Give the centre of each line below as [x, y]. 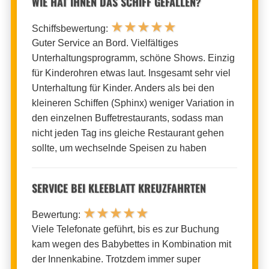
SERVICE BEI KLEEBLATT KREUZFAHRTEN [119, 188]
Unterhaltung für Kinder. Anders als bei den [123, 88]
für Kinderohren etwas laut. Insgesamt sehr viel [131, 73]
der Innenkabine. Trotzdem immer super [116, 259]
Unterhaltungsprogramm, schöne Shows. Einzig [133, 58]
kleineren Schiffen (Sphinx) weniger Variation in [133, 103]
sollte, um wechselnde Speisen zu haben [119, 148]
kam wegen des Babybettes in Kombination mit [131, 244]
